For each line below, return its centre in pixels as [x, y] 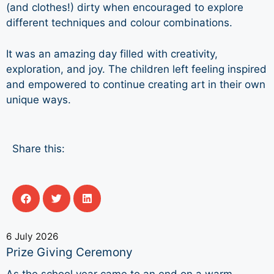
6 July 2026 [32, 236]
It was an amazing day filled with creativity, [112, 54]
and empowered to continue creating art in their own [136, 84]
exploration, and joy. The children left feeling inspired [136, 69]
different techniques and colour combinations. [121, 23]
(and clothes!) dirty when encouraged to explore [125, 7]
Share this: [39, 149]
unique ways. [39, 99]
